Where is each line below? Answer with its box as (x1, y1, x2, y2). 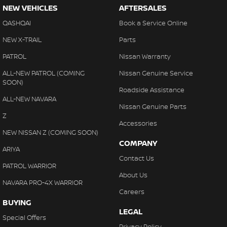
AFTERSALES (119, 3, 167, 14)
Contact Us (119, 154, 154, 163)
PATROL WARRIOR (3, 161, 56, 171)
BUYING (3, 197, 31, 208)
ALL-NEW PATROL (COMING (3, 68, 85, 78)
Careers (119, 187, 144, 197)
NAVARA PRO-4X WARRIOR (3, 178, 83, 187)
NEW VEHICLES (3, 3, 58, 14)
